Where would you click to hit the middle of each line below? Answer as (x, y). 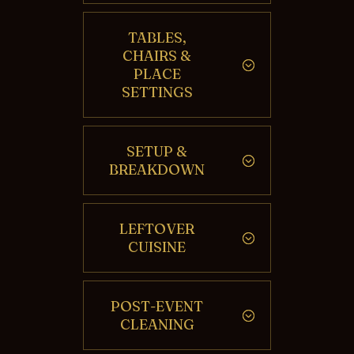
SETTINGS (157, 92)
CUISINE (157, 247)
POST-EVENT (157, 307)
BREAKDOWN (157, 170)
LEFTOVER (157, 229)
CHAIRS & (157, 56)
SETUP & (157, 152)
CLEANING (157, 325)
